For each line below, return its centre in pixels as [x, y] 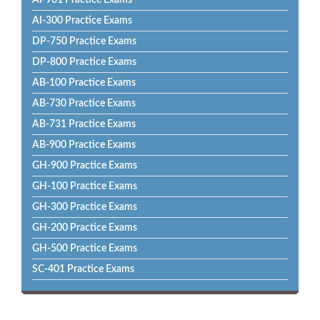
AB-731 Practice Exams [84, 124]
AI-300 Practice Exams [82, 21]
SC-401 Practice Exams [83, 269]
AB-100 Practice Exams [84, 83]
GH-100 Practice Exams [85, 186]
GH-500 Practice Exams [85, 249]
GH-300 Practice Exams [85, 207]
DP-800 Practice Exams [84, 62]
